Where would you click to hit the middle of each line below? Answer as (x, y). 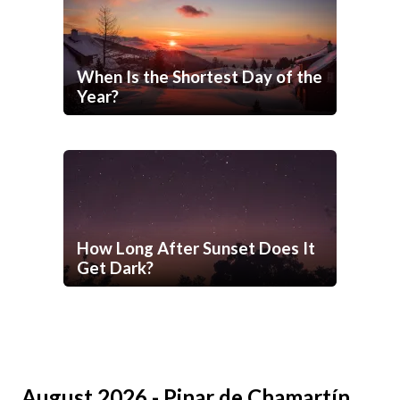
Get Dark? (115, 268)
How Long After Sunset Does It (196, 249)
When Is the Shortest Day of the (200, 77)
